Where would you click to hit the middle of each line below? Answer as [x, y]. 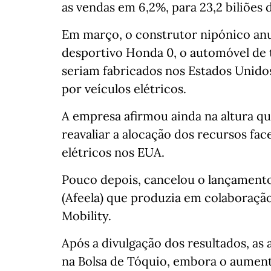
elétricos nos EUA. [113, 152]
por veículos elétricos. [124, 89]
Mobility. [87, 216]
